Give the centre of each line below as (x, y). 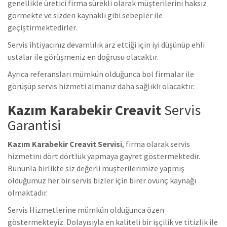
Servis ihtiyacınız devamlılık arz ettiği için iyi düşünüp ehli (106, 45)
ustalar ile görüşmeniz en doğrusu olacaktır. (83, 57)
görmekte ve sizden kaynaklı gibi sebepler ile (85, 15)
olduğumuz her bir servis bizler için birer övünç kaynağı (102, 181)
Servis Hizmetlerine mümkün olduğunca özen (86, 210)
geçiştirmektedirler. (42, 28)
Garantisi (34, 125)
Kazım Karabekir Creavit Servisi (65, 144)
